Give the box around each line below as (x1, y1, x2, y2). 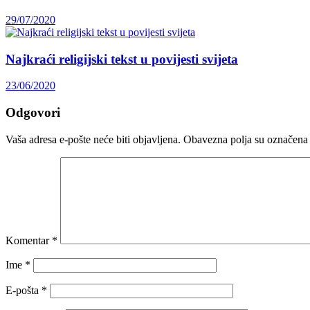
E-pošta (6, 284, 42, 296)
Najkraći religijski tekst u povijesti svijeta (6, 51, 238, 66)
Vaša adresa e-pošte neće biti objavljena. (6, 133, 181, 145)
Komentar (6, 234, 52, 246)
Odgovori (6, 105, 60, 120)
